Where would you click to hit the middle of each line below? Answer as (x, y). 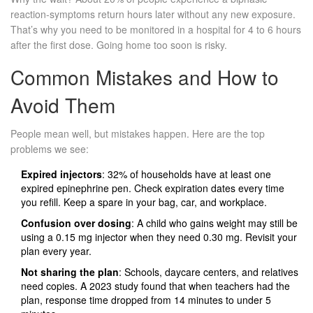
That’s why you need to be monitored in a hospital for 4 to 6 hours (156, 30)
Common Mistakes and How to (145, 77)
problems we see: (50, 149)
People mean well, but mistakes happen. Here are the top (138, 134)
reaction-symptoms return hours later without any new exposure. (153, 14)
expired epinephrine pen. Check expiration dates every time (153, 188)
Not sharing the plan (70, 272)
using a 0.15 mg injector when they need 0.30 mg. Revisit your (159, 237)
